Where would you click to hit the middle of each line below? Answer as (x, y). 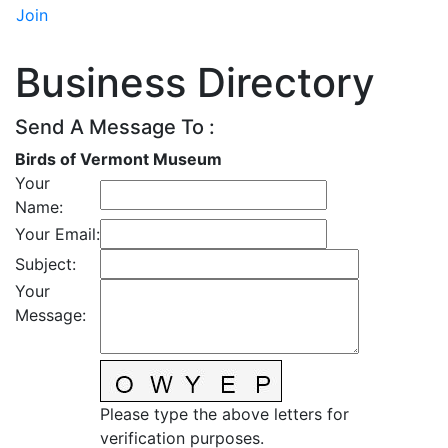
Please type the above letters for (224, 414)
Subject (43, 264)
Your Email (55, 234)
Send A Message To (109, 127)
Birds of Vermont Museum (118, 159)
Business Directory (195, 83)
